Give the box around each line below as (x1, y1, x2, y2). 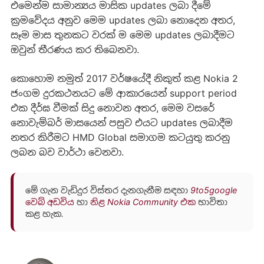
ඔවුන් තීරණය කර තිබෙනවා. (10, 43, 139, 55)
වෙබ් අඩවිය (25, 197, 74, 207)
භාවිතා (195, 197, 227, 207)
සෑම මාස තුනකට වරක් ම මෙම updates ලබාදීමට (10, 28, 235, 41)
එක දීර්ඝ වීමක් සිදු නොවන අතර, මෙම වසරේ (10, 101, 214, 114)
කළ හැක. (25, 209, 64, 219)
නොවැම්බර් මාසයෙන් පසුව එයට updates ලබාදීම (10, 116, 233, 128)
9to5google (190, 185, 237, 196)
